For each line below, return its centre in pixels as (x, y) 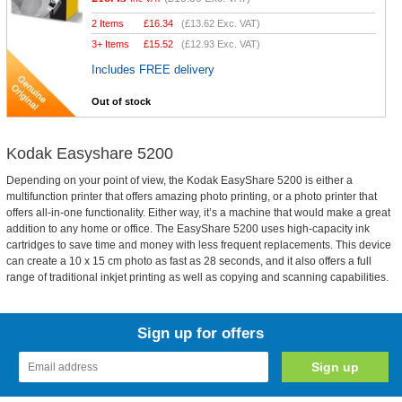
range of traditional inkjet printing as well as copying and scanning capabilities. (197, 277)
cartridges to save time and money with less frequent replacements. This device (198, 245)
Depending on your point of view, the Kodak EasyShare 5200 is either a (179, 180)
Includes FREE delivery (153, 70)
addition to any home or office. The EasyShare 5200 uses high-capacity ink (188, 229)
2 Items (108, 23)
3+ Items (111, 44)
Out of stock (122, 101)
